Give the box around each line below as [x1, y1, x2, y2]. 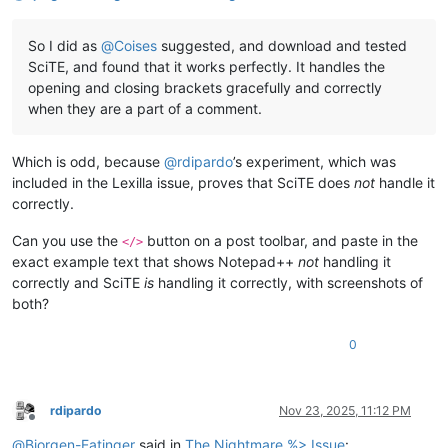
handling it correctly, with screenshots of [154, 273, 423, 291]
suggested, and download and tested [157, 36, 407, 54]
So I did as [28, 36, 101, 54]
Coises [114, 36, 157, 54]
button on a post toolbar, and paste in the [143, 231, 418, 249]
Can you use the [12, 231, 122, 249]
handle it [375, 173, 435, 191]
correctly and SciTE [12, 273, 144, 291]
